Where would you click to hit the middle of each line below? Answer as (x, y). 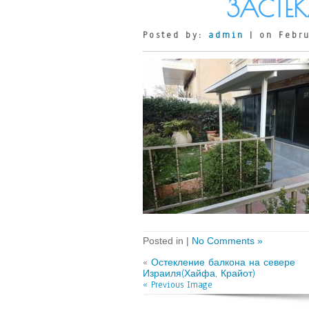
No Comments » (227, 241)
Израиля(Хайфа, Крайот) (199, 274)
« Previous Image (178, 285)
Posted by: (176, 35)
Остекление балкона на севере (223, 263)
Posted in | (167, 241)
